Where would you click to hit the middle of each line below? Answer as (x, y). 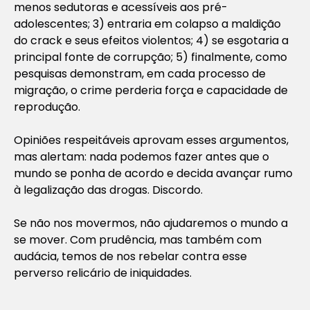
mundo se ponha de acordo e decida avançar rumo (153, 173)
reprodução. (47, 107)
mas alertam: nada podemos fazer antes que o (142, 156)
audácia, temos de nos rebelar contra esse (130, 256)
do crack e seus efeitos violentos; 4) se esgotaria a (151, 40)
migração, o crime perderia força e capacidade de (151, 90)
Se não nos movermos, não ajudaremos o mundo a (151, 223)
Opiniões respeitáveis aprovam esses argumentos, (151, 140)
